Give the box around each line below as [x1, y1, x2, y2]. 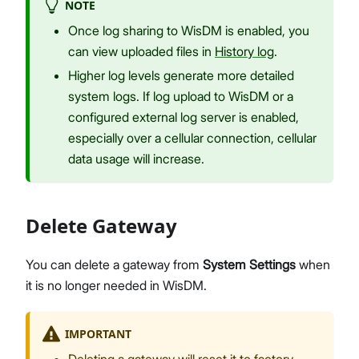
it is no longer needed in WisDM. [26, 277, 207, 294]
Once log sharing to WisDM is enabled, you [68, 22, 309, 39]
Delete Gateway [26, 212, 177, 240]
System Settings [203, 256, 296, 273]
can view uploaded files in [68, 43, 215, 60]
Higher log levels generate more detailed [68, 67, 294, 84]
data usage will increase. [68, 151, 204, 167]
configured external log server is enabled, [68, 109, 299, 126]
